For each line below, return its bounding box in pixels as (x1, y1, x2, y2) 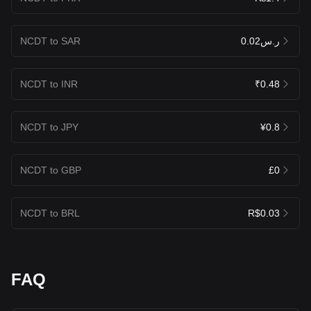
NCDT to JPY (20, 121, 78, 133)
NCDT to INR (20, 78, 78, 90)
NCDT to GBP (20, 164, 81, 176)
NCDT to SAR (20, 35, 81, 47)
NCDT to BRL (20, 207, 80, 219)
